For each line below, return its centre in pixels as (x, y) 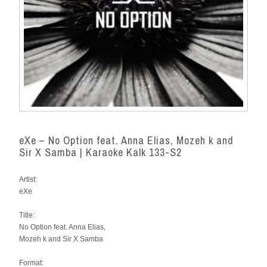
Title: (27, 215)
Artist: (28, 179)
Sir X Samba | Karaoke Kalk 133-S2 (100, 152)
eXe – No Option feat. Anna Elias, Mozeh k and (126, 140)
